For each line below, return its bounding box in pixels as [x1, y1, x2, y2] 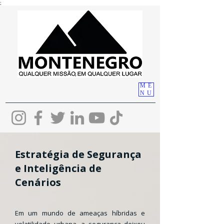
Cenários [15, 175, 61, 189]
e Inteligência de [15, 161, 101, 175]
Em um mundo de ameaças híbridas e [15, 208, 145, 217]
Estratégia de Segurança [15, 147, 141, 161]
